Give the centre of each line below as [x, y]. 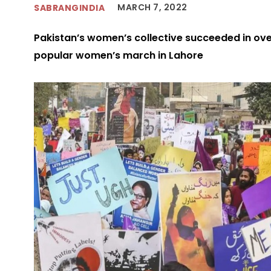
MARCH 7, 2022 [152, 8]
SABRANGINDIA [69, 8]
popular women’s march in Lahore [119, 56]
